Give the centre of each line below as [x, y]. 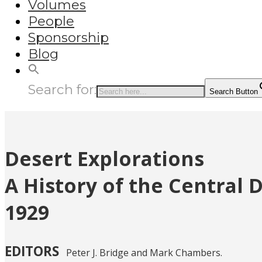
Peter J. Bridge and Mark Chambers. [141, 253]
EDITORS [32, 251]
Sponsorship [68, 38]
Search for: [62, 90]
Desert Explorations [104, 159]
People [51, 21]
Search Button [234, 92]
